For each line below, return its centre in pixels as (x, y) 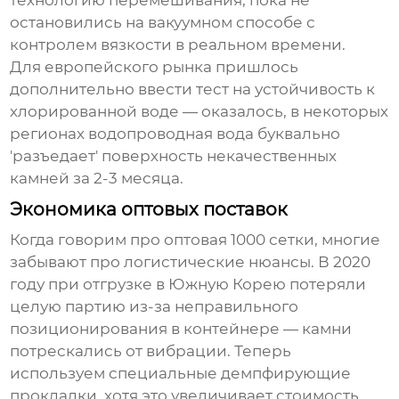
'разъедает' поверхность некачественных (174, 156)
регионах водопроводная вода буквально (175, 134)
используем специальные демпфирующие (181, 374)
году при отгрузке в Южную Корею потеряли (188, 285)
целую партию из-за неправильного (155, 307)
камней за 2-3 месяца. (97, 179)
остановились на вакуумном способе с (163, 23)
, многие (348, 240)
